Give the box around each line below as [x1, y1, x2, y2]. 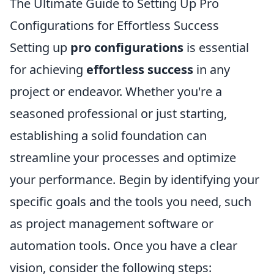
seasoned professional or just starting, [10, 105, 227, 122]
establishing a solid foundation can [10, 127, 207, 144]
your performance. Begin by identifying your [10, 171, 259, 188]
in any [193, 61, 230, 78]
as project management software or [10, 215, 213, 232]
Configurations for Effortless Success [10, 17, 219, 34]
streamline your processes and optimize [10, 149, 236, 166]
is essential [183, 39, 249, 56]
